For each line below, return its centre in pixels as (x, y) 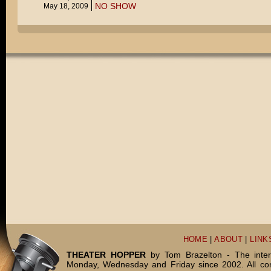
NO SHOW (115, 6)
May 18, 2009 (66, 6)
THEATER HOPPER (106, 255)
